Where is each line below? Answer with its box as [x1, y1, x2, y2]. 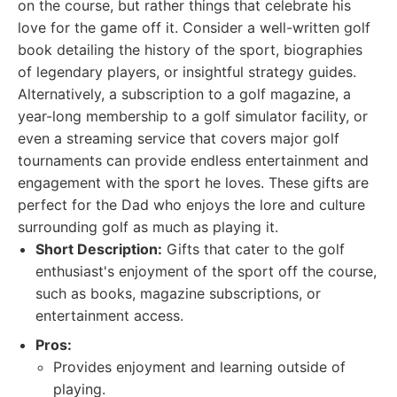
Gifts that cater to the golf [162, 240, 345, 258]
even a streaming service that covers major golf [18, 129, 339, 147]
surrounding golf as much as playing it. [18, 218, 278, 236]
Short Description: [35, 240, 162, 258]
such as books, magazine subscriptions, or [35, 284, 321, 302]
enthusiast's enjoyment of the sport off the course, [35, 262, 377, 280]
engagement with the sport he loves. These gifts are [18, 174, 369, 191]
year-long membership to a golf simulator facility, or [18, 107, 368, 125]
